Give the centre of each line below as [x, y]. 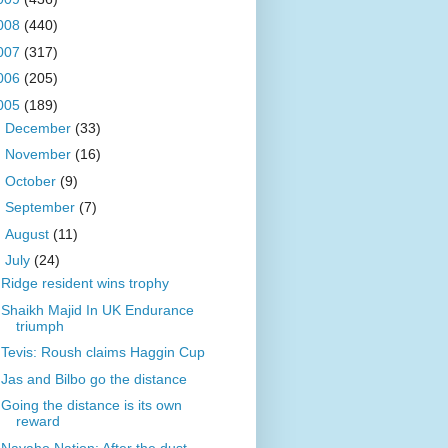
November [39, 154]
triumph [39, 325]
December [39, 127]
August [28, 233]
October [32, 180]
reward [37, 421]
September [41, 207]
